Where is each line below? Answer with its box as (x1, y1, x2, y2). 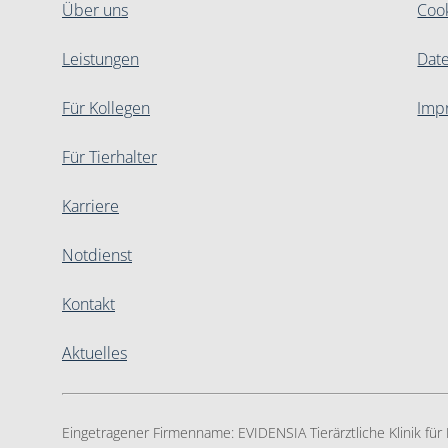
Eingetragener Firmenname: (62, 425, 238, 441)
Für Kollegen (62, 99, 150, 118)
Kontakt (62, 295, 115, 314)
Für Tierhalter (62, 148, 157, 167)
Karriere (62, 197, 119, 216)
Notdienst (62, 246, 132, 265)
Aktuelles (62, 344, 127, 363)
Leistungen (62, 50, 139, 69)
